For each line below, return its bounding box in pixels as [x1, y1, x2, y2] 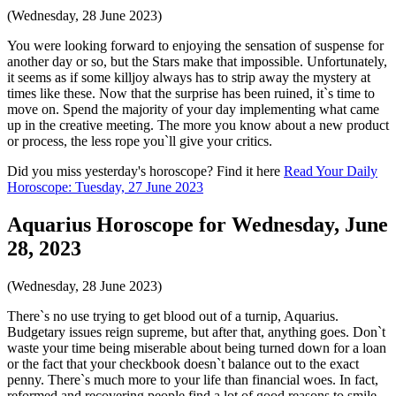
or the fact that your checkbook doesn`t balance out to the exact [7, 355, 359, 371]
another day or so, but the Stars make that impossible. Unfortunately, [7, 53, 387, 69]
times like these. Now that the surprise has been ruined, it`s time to [7, 85, 375, 101]
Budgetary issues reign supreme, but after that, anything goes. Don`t [7, 324, 385, 339]
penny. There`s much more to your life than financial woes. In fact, [7, 371, 378, 387]
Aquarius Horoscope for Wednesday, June [7, 212, 388, 236]
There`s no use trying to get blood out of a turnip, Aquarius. [7, 308, 339, 324]
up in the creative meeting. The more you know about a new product [7, 117, 389, 133]
